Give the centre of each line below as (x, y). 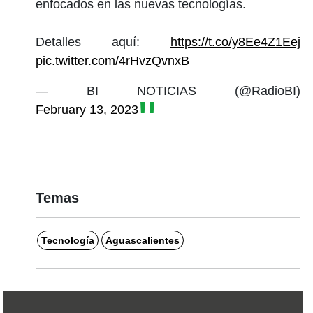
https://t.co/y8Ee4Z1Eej (235, 42)
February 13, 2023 (87, 109)
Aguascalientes (142, 240)
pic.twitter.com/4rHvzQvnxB (112, 60)
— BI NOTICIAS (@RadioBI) (168, 90)
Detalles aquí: (103, 42)
